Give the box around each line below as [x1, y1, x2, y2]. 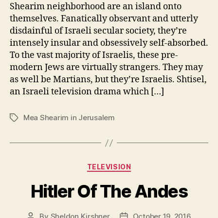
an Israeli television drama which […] [10, 86, 164, 97]
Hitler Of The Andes [30, 180, 188, 202]
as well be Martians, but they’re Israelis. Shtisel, [10, 74, 207, 85]
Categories [109, 160, 152, 170]
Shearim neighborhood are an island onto [10, 1, 182, 12]
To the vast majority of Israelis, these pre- [10, 50, 178, 61]
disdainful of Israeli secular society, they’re [10, 25, 187, 36]
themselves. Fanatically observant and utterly [10, 13, 198, 24]
